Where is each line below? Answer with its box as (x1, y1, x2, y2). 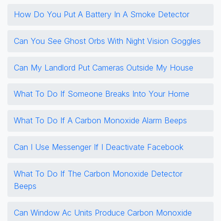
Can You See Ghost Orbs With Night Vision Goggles (13, 36, 201, 46)
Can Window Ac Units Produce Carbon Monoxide (13, 207, 192, 218)
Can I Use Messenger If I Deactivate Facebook (13, 142, 184, 152)
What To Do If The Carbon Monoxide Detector (13, 168, 183, 179)
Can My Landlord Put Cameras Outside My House (13, 62, 193, 73)
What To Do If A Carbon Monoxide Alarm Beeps (13, 115, 187, 126)
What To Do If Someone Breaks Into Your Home (13, 89, 189, 99)
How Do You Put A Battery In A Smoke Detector (13, 9, 189, 20)
